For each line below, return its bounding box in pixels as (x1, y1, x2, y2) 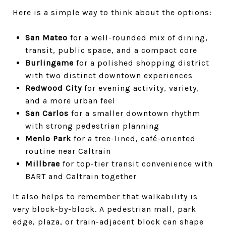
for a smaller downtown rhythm (68, 108, 200, 118)
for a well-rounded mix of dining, (67, 32, 208, 42)
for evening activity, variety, (81, 83, 199, 93)
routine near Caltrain (25, 146, 111, 156)
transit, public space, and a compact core (25, 45, 197, 55)
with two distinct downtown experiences (25, 70, 193, 80)
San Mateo (25, 32, 68, 42)
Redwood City (25, 83, 82, 93)
